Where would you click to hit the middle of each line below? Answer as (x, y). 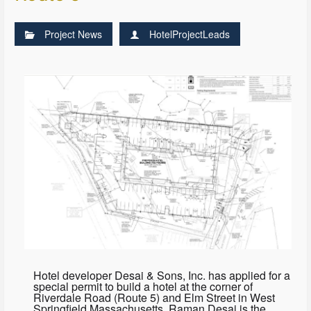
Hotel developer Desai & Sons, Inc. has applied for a (161, 275)
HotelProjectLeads (190, 34)
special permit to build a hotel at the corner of (143, 286)
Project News (74, 34)
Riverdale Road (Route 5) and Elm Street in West (154, 297)
